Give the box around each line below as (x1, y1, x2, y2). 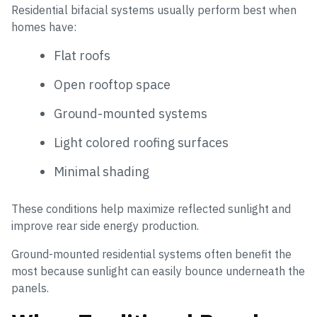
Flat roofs (54, 47, 110, 64)
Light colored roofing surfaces (54, 134, 229, 151)
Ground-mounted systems (54, 105, 207, 122)
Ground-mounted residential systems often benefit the (11, 247, 292, 262)
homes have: (11, 20, 76, 35)
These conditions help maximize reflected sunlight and (11, 202, 291, 217)
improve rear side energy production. (11, 219, 199, 234)
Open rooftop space (54, 76, 171, 93)
